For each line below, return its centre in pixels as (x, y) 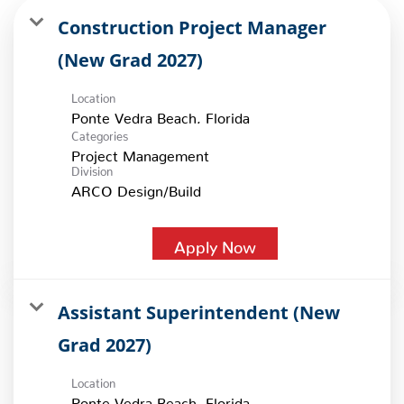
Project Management (140, 152)
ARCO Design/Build (136, 187)
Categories (100, 133)
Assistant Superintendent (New (199, 312)
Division (92, 168)
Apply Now (215, 243)
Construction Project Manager (192, 27)
